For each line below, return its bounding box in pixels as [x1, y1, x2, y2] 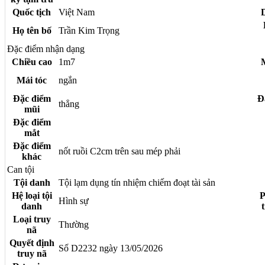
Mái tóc [17, 75, 47, 85]
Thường [59, 219, 89, 230]
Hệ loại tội [11, 190, 52, 201]
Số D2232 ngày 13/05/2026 [59, 243, 163, 253]
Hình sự [59, 195, 89, 206]
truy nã [17, 248, 47, 258]
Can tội [7, 164, 34, 174]
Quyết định [9, 237, 54, 248]
